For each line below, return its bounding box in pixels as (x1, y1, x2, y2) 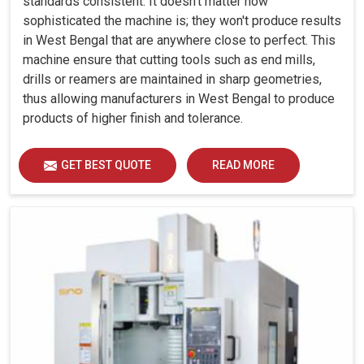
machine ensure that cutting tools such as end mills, (23, 52, 315, 68)
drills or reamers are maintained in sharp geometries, (23, 71, 322, 88)
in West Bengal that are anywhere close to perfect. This (23, 32, 336, 49)
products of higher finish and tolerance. (23, 110, 243, 127)
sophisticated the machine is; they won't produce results (23, 13, 341, 29)
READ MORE (212, 158, 275, 172)
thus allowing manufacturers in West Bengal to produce (23, 91, 335, 107)
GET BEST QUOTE (61, 158, 151, 172)
